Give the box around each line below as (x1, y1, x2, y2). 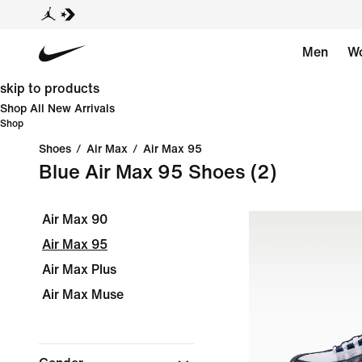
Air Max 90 (42, 213, 107, 226)
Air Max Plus (42, 263, 116, 276)
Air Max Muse (42, 288, 124, 301)
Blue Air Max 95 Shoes (39, 162, 246, 183)
